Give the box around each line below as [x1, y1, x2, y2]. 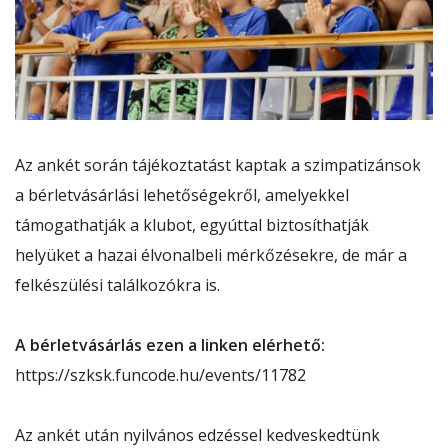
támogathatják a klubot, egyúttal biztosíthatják [15, 213, 369, 236]
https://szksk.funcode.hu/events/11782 [15, 363, 306, 386]
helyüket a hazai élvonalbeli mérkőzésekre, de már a [15, 243, 407, 266]
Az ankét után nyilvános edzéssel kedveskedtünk [15, 423, 380, 446]
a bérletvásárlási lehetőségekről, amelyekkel [15, 183, 349, 206]
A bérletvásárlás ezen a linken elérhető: [15, 333, 325, 356]
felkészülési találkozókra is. [15, 273, 224, 296]
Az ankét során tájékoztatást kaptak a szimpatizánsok [15, 153, 421, 176]
